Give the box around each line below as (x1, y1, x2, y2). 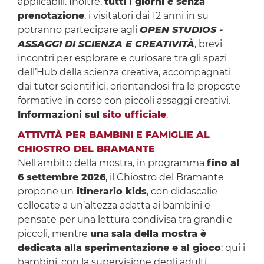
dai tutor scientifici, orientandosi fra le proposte (17, 81, 240, 93)
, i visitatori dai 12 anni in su (84, 10, 209, 22)
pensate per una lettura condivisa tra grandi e (17, 214, 233, 226)
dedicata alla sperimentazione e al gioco (17, 242, 221, 254)
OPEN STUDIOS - (139, 24, 223, 36)
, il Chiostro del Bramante (105, 171, 224, 183)
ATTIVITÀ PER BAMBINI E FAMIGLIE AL (17, 129, 210, 141)
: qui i (220, 242, 245, 254)
